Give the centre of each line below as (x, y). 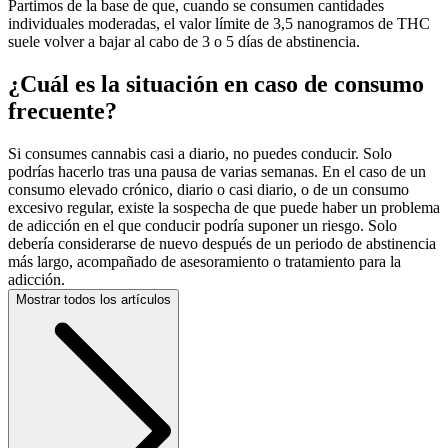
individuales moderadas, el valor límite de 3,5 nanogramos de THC (219, 23)
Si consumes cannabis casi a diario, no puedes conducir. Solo (200, 153)
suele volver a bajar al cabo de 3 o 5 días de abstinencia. (184, 41)
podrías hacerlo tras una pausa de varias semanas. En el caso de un (217, 171)
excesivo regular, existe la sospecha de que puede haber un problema (224, 207)
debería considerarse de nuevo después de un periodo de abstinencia (222, 243)
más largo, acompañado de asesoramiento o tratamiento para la (204, 261)
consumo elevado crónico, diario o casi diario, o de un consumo (208, 189)
